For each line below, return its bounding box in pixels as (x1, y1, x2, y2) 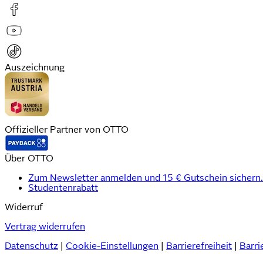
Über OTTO (5, 153, 53, 164)
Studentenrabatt (28, 183, 98, 193)
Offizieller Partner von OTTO (5, 124, 129, 135)
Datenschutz (5, 241, 58, 251)
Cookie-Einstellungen (66, 241, 159, 251)
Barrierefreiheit (166, 241, 232, 251)
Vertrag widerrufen (5, 221, 85, 232)
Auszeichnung (5, 62, 65, 72)
